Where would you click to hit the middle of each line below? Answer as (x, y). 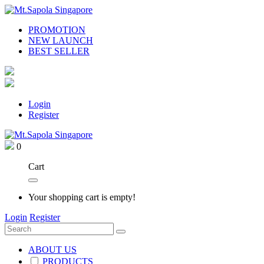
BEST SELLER (59, 51)
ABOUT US (52, 249)
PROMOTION (57, 29)
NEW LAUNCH (61, 40)
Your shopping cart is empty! (82, 197)
